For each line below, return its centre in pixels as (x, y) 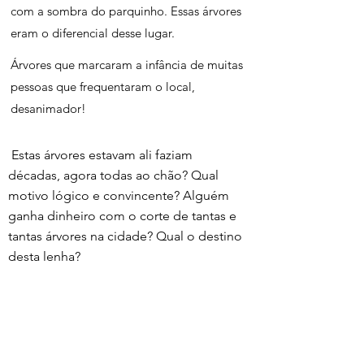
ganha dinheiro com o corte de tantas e (124, 216)
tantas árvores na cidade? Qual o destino (127, 236)
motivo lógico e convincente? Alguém (120, 195)
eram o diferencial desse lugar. (93, 33)
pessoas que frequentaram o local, (104, 87)
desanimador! (48, 108)
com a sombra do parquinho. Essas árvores (128, 11)
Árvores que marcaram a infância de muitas (128, 65)
